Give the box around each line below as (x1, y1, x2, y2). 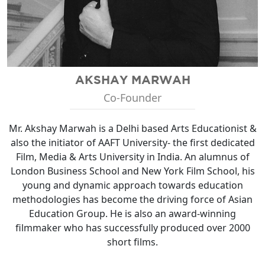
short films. (107, 235, 158, 248)
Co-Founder (104, 90, 161, 105)
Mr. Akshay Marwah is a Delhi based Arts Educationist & (8, 121, 257, 135)
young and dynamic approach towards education (22, 178, 243, 192)
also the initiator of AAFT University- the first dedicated (10, 135, 255, 149)
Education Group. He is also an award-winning (29, 206, 236, 220)
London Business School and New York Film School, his (10, 164, 255, 177)
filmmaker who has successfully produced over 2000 (15, 221, 250, 234)
